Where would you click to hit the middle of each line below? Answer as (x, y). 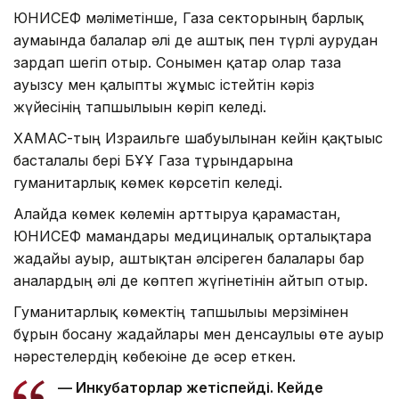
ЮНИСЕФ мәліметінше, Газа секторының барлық (188, 18)
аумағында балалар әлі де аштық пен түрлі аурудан (195, 41)
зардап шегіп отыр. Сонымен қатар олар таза (177, 63)
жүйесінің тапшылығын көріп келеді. (140, 107)
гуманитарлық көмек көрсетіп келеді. (148, 183)
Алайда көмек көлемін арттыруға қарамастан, (177, 214)
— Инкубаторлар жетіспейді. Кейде (191, 388)
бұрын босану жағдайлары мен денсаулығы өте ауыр (199, 334)
